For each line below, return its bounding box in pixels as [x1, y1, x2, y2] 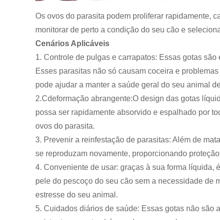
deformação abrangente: [48, 94, 133, 103]
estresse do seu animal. [35, 190, 118, 199]
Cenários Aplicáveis [35, 39, 110, 48]
